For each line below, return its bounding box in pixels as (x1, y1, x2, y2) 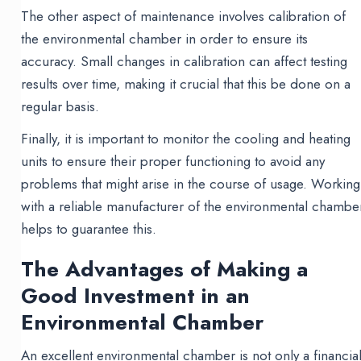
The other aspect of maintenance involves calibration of (21, 6, 346, 27)
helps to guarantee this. (21, 219, 157, 239)
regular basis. (21, 97, 100, 117)
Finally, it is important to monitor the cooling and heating (21, 129, 351, 149)
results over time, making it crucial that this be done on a (21, 74, 351, 94)
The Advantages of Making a (21, 254, 309, 285)
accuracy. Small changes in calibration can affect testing (21, 52, 348, 72)
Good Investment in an (21, 280, 251, 312)
